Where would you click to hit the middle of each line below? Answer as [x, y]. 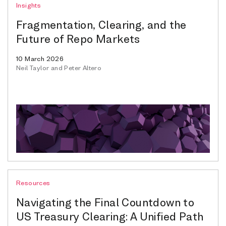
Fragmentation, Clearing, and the [101, 24]
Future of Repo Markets [78, 39]
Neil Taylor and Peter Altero [59, 67]
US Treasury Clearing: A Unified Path [110, 216]
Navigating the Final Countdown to [105, 202]
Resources [33, 182]
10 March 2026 [40, 58]
